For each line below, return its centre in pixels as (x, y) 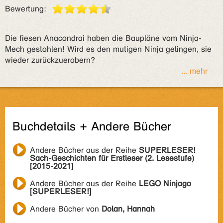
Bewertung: (26, 9)
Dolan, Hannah (128, 209)
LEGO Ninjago (165, 183)
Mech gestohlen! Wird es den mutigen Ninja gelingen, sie (108, 49)
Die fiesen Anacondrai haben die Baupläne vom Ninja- (103, 38)
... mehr (194, 71)
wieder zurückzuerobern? (50, 60)
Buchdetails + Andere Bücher (92, 127)
